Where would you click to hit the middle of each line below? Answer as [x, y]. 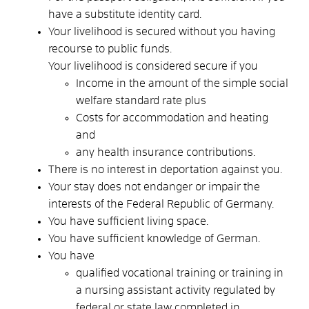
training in [258, 273]
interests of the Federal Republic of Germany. [161, 204]
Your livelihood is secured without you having [162, 31]
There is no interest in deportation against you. [165, 169]
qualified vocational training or [154, 273]
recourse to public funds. [110, 49]
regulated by [243, 290]
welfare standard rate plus [141, 100]
